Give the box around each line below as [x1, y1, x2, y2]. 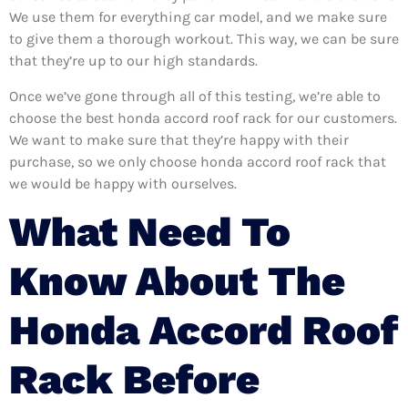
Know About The [9, 256, 345, 305]
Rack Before [9, 354, 260, 403]
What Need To [9, 207, 291, 256]
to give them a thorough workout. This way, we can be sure [9, 30, 399, 48]
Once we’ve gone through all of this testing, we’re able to [9, 87, 381, 105]
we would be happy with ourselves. [9, 174, 237, 192]
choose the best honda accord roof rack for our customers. [9, 108, 397, 127]
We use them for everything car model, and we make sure [9, 8, 387, 26]
